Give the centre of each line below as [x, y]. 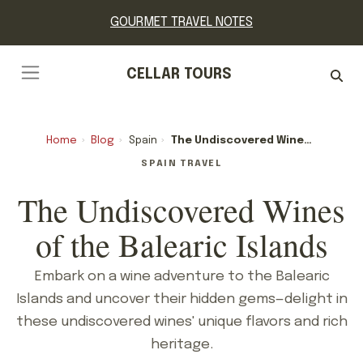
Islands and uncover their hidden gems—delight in [181, 299]
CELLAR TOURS [179, 74]
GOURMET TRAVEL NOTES [181, 22]
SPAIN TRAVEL [181, 163]
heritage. [181, 344]
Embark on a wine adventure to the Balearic [181, 276]
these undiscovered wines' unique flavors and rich [181, 321]
